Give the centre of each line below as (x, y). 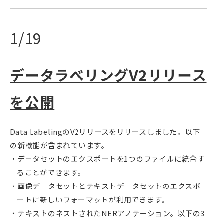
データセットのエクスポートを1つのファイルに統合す (111, 158)
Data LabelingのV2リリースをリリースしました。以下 (105, 131)
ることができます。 (51, 172)
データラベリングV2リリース (108, 74)
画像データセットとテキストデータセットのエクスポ (109, 186)
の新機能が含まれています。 (59, 145)
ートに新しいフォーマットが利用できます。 (93, 199)
